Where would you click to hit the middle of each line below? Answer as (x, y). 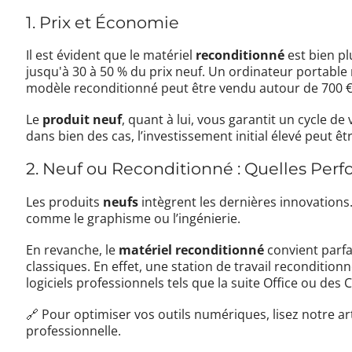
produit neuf (82, 120)
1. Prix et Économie (103, 22)
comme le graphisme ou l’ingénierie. (134, 218)
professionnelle (72, 331)
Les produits (65, 202)
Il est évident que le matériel (111, 55)
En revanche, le (73, 249)
